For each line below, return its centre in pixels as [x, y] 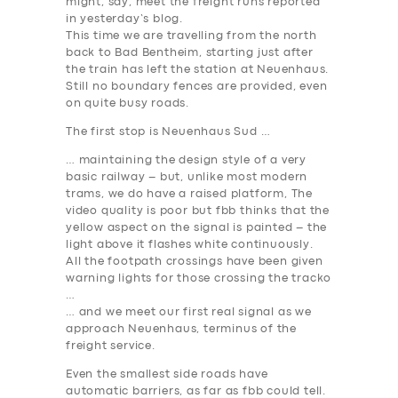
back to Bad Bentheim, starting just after [190, 53]
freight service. [111, 346]
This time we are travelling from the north [191, 36]
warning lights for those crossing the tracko [199, 279]
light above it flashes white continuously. [190, 245]
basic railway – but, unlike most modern [187, 178]
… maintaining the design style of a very [187, 161]
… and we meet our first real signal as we [189, 313]
